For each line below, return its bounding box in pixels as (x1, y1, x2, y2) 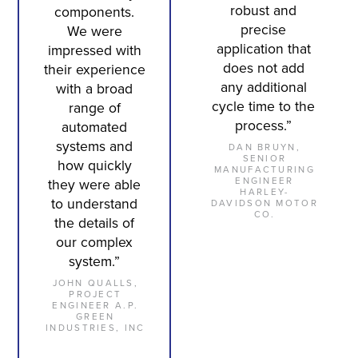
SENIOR (242, 153, 287, 165)
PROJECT (69, 289, 122, 300)
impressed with (47, 42, 141, 59)
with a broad (56, 80, 133, 97)
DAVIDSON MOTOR (210, 198, 318, 209)
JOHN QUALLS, (52, 278, 139, 289)
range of (68, 99, 121, 117)
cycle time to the (212, 97, 316, 115)
